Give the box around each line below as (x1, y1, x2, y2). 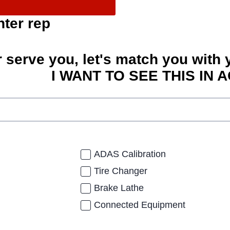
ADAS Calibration (94, 149, 166, 160)
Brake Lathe (94, 183, 144, 194)
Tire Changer (94, 166, 148, 177)
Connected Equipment (94, 200, 186, 210)
